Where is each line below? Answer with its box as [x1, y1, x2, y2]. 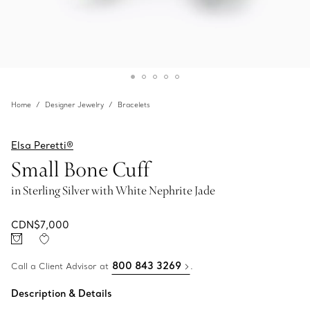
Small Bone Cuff [11, 155, 149, 183]
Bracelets [118, 100, 150, 109]
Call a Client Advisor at [11, 261, 111, 271]
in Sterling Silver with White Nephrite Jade [11, 183, 215, 198]
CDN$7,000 [11, 219, 69, 231]
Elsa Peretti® [11, 139, 73, 152]
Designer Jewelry [45, 100, 104, 109]
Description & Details [11, 287, 112, 300]
